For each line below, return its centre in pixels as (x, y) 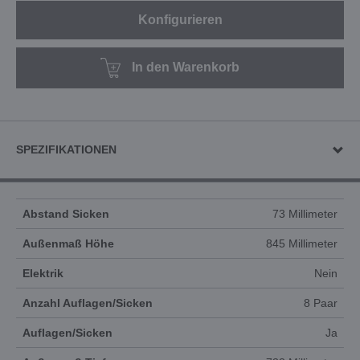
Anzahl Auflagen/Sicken (88, 303)
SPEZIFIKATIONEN (66, 149)
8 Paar (321, 303)
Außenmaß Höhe (68, 243)
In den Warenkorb (185, 67)
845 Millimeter (302, 243)
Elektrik (43, 273)
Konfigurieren (180, 20)
